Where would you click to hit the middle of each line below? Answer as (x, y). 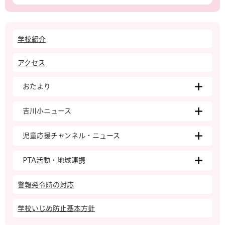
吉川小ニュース (47, 111)
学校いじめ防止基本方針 (56, 209)
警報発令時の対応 (46, 185)
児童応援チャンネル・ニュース (71, 136)
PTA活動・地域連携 (54, 160)
